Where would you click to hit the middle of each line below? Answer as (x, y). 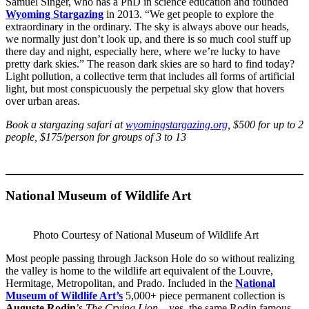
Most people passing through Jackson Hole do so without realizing (150, 258)
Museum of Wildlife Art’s (64, 295)
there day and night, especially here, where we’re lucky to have (143, 52)
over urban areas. (43, 101)
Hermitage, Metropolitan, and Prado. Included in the (120, 283)
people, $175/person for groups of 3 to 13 (96, 137)
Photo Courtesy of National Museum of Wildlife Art (146, 235)
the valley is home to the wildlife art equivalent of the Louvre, (139, 270)
